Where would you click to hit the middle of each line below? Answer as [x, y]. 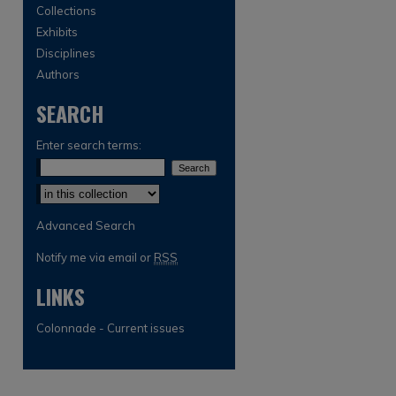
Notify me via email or [95, 257]
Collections [66, 11]
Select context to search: [103, 187]
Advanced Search [86, 225]
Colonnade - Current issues [110, 328]
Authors [58, 74]
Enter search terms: [89, 145]
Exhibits [57, 32]
